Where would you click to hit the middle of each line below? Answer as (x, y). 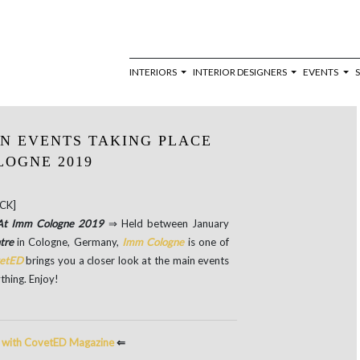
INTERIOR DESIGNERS (241, 72)
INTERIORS (153, 72)
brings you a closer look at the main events (126, 260)
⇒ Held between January (169, 223)
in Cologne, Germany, (70, 242)
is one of (207, 242)
